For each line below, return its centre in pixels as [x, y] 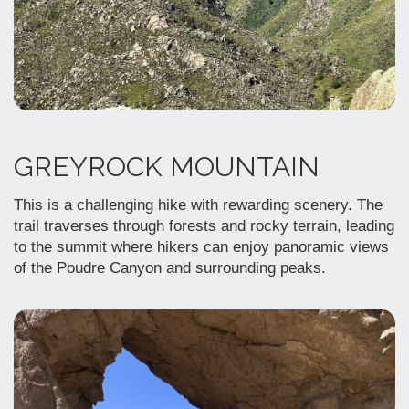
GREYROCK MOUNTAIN [167, 167]
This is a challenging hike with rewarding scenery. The [198, 205]
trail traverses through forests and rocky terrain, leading [204, 226]
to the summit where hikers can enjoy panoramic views [201, 247]
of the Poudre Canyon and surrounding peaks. [170, 268]
